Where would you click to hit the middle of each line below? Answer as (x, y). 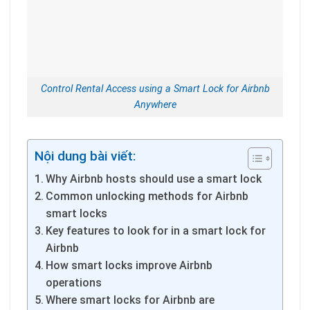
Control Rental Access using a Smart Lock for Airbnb (155, 89)
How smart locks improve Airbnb (129, 265)
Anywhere (155, 105)
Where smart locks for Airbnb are (130, 300)
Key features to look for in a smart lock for (156, 230)
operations (74, 282)
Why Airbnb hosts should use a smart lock (154, 179)
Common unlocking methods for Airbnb (147, 196)
